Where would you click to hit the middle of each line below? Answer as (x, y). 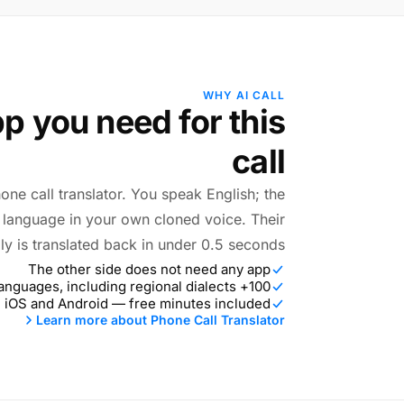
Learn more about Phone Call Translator (161, 320)
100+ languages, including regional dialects (260, 286)
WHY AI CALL (244, 95)
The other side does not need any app (149, 269)
